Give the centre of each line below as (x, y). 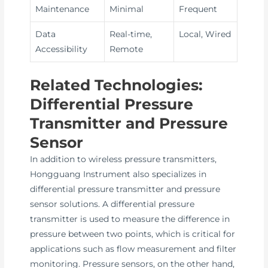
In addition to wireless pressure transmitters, (124, 159)
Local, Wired (205, 34)
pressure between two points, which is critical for (133, 234)
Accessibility (62, 49)
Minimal (127, 9)
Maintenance (63, 9)
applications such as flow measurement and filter (133, 249)
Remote (127, 49)
